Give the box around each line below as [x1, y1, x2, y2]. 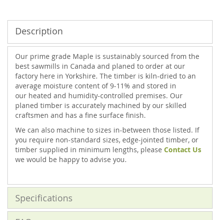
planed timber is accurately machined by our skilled [15, 101, 187, 110]
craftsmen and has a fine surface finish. [15, 110, 146, 120]
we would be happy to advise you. [15, 155, 127, 164]
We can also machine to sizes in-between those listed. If [15, 125, 199, 135]
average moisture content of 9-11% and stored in [15, 81, 176, 90]
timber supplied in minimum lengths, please [15, 145, 164, 154]
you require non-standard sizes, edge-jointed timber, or [15, 135, 198, 144]
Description [15, 25, 63, 37]
